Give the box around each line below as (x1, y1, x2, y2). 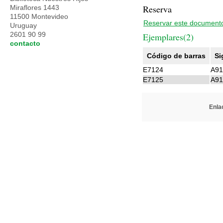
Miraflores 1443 (10, 3, 59, 11)
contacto (10, 39, 40, 47)
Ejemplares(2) (143, 31, 194, 43)
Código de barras (147, 52, 206, 60)
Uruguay (10, 21, 39, 29)
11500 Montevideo (10, 12, 68, 20)
